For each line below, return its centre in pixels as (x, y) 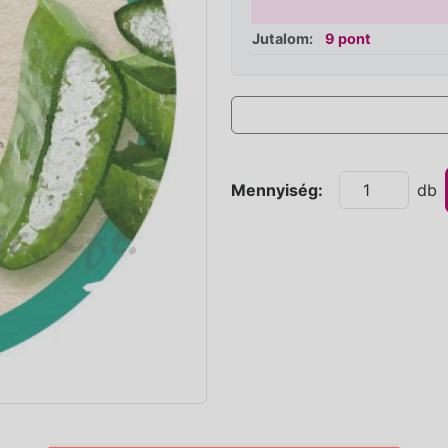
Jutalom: (282, 38)
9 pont (347, 38)
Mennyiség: (276, 190)
